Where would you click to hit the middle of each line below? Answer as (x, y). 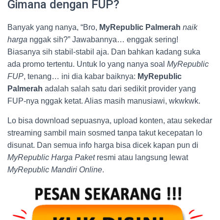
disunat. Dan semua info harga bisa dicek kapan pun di (103, 145)
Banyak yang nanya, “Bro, (53, 27)
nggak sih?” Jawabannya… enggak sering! (103, 39)
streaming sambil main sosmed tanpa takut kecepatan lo (105, 133)
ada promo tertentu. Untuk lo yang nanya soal (87, 64)
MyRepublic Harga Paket (51, 157)
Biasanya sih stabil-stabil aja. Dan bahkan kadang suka (104, 52)
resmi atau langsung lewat (141, 157)
